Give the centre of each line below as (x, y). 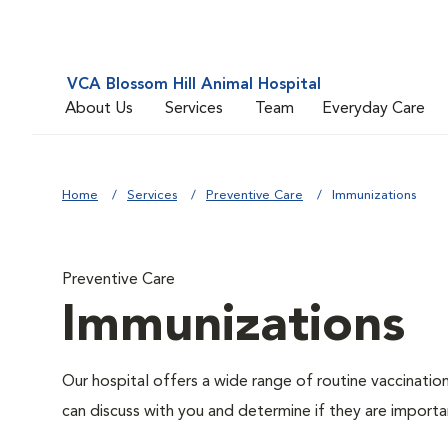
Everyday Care (373, 108)
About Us (99, 108)
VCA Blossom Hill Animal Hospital (194, 85)
